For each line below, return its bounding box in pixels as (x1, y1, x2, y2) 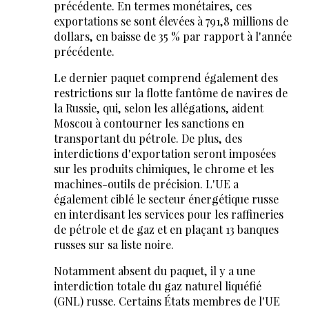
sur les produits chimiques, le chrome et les (53, 161, 274, 177)
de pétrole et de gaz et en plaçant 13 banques (53, 222, 279, 237)
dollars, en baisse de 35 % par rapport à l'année (53, 29, 292, 44)
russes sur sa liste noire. (53, 237, 174, 252)
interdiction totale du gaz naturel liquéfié (53, 279, 261, 294)
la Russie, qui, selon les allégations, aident (53, 101, 263, 116)
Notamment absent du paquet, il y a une (53, 263, 255, 279)
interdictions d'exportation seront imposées (53, 146, 276, 161)
